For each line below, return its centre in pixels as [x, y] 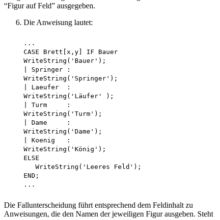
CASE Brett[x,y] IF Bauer [63, 52]
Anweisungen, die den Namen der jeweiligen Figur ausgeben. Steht [109, 214]
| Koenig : [39, 140]
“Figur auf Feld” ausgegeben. [50, 6]
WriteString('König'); [57, 149]
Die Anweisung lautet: [58, 23]
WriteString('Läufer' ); [61, 96]
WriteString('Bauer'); [57, 61]
